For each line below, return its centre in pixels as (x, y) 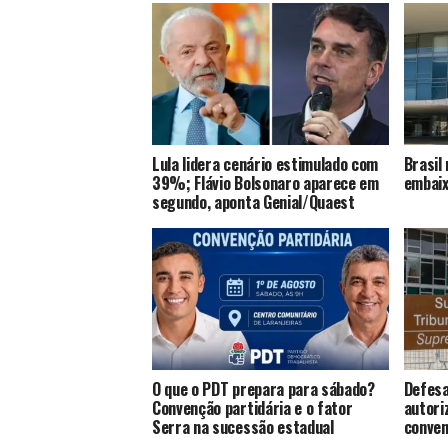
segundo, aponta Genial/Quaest (253, 202)
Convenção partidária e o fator (252, 408)
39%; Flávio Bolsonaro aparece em (265, 183)
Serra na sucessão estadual (243, 427)
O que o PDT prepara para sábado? (263, 389)
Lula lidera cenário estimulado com (265, 164)
